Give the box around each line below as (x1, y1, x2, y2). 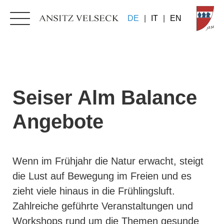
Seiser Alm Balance (12, 86, 197, 108)
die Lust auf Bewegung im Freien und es (12, 170, 191, 181)
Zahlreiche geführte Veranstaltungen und (12, 200, 193, 211)
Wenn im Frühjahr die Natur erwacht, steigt (12, 155, 203, 166)
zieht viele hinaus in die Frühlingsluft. (12, 185, 175, 196)
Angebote (12, 110, 103, 132)
